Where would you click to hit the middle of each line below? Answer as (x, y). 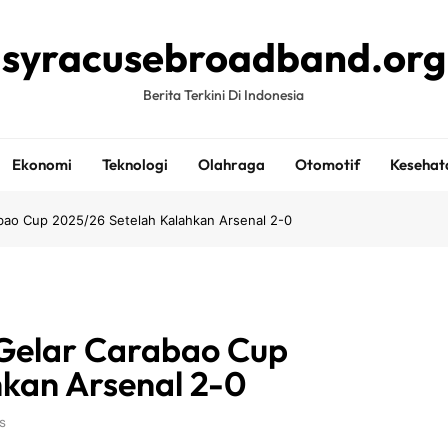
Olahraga (231, 164)
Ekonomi (41, 164)
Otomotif (327, 164)
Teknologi (134, 164)
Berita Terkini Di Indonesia (224, 95)
